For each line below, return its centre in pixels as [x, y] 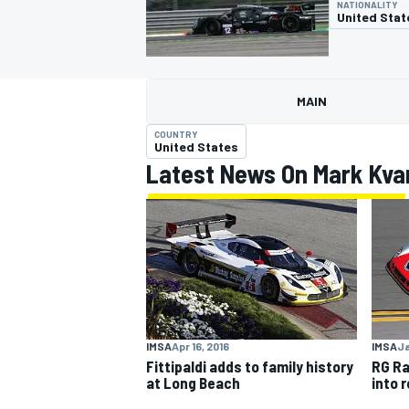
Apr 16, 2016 [200, 346]
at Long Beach [193, 382]
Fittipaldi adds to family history [250, 366]
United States [196, 147]
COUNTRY [176, 134]
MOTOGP [168, 124]
